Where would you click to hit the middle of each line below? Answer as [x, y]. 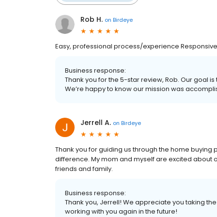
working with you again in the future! [121, 211]
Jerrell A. [96, 123]
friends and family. [84, 169]
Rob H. [92, 19]
